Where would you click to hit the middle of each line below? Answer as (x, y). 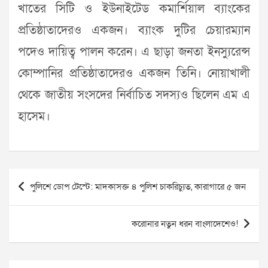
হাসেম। (34, 117)
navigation (43, 197)
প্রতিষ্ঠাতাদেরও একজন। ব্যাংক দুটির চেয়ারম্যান (134, 31)
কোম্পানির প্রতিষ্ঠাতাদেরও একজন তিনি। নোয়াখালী (134, 74)
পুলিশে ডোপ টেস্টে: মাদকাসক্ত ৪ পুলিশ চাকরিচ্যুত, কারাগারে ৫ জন (138, 187)
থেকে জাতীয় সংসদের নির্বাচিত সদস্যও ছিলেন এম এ (134, 95)
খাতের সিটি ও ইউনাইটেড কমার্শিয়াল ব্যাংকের (134, 9)
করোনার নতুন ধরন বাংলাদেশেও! (185, 224)
